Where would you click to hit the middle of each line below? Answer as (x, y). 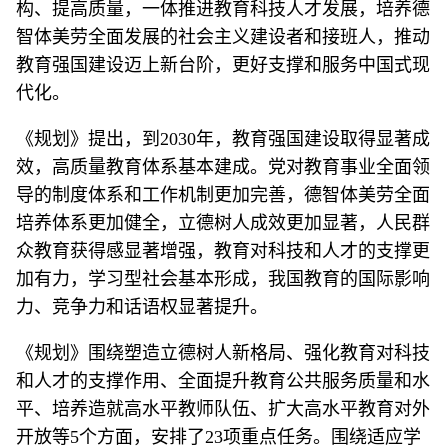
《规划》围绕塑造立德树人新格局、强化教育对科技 (223, 353)
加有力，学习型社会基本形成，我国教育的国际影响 (223, 279)
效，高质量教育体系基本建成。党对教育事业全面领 (223, 167)
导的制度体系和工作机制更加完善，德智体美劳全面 (223, 195)
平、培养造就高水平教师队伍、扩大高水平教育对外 (223, 409)
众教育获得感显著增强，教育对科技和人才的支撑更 (223, 251)
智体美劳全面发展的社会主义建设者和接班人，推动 (223, 37)
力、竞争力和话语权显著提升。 (142, 307)
